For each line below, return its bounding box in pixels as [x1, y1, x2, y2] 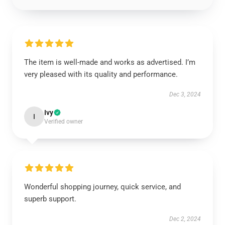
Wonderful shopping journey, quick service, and [24, 182, 181, 191]
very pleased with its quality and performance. [24, 70, 178, 79]
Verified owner [44, 118, 83, 125]
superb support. [24, 194, 76, 203]
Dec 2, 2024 [169, 215, 201, 222]
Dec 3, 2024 [169, 91, 201, 98]
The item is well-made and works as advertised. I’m [24, 58, 195, 67]
